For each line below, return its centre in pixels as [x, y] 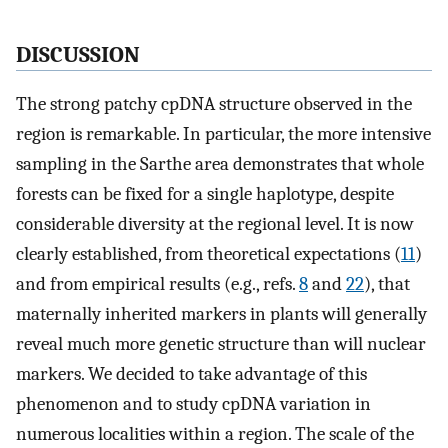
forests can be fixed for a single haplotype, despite [205, 194]
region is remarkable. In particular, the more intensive [223, 134]
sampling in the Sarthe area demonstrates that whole [220, 164]
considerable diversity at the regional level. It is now [215, 224]
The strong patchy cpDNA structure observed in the [214, 104]
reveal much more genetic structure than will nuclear [221, 344]
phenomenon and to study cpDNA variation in [193, 404]
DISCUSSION [78, 55]
